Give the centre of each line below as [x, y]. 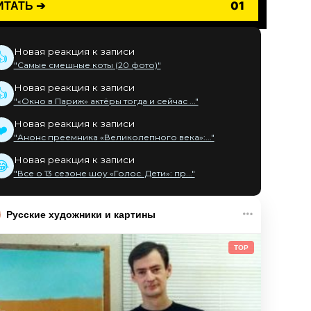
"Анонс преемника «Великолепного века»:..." [114, 137]
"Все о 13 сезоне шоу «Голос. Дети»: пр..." [104, 173]
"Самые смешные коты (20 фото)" [87, 65]
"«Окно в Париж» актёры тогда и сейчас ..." [106, 101]
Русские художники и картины [81, 214]
